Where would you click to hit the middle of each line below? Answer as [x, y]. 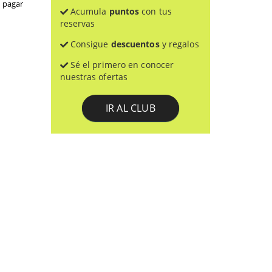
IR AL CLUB [130, 108]
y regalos [179, 44]
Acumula [88, 11]
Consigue [89, 44]
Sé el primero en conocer [121, 64]
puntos [124, 11]
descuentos [135, 44]
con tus [155, 11]
